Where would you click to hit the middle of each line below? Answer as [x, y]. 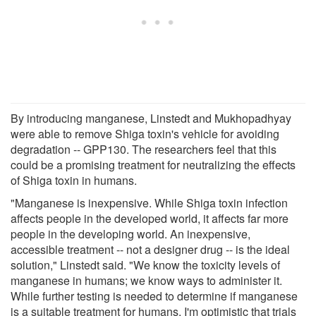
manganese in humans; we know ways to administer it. [146, 280]
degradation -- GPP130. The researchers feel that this [144, 149]
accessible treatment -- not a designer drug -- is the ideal [150, 249]
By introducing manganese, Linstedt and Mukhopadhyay [151, 118]
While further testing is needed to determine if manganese [154, 296]
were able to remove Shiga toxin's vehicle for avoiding [145, 133]
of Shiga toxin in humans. [74, 180]
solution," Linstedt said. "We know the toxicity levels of [145, 265]
